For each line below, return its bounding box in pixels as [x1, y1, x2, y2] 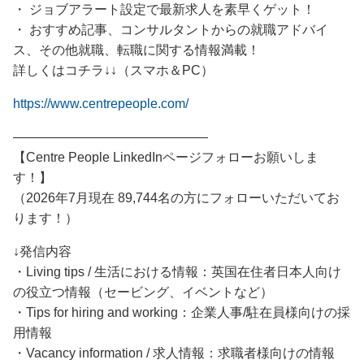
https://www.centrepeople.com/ [13, 96, 188, 110]
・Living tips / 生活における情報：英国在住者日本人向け [13, 264, 341, 279]
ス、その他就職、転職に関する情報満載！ [13, 42, 260, 57]
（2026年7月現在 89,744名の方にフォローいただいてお [13, 190, 340, 205]
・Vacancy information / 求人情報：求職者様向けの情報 [13, 345, 335, 360]
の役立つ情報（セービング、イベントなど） [13, 284, 273, 299]
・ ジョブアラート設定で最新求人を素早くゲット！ [13, 2, 315, 16]
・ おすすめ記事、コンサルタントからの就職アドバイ [13, 22, 328, 37]
